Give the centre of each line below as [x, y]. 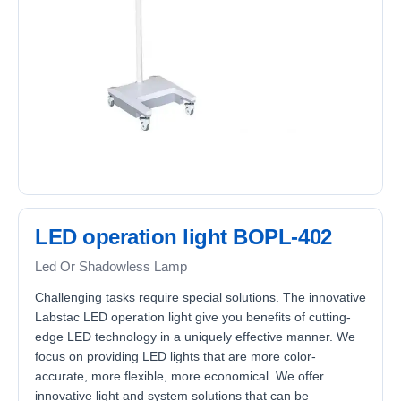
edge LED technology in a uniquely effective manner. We [195, 337]
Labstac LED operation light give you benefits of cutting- [193, 317]
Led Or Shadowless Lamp [111, 266]
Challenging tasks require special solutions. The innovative [200, 297]
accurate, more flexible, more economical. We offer [179, 376]
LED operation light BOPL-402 [183, 237]
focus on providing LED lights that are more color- [175, 356]
